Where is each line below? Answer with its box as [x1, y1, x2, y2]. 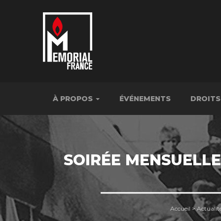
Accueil [170, 204, 190, 212]
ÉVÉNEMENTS [119, 94, 171, 103]
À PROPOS [53, 94, 95, 103]
